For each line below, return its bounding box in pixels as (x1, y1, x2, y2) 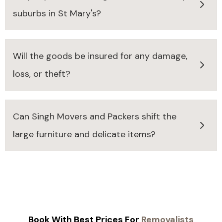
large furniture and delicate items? (13, 128, 156, 141)
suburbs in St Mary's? (13, 7, 101, 20)
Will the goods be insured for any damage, (13, 50, 187, 62)
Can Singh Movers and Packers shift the (13, 111, 176, 123)
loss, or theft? (13, 68, 70, 80)
